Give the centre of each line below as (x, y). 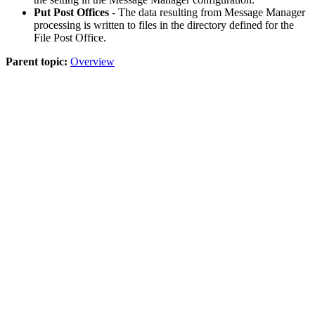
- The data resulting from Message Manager (207, 12)
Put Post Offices (71, 12)
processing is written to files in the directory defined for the (164, 25)
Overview (92, 61)
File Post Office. (70, 37)
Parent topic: (37, 61)
